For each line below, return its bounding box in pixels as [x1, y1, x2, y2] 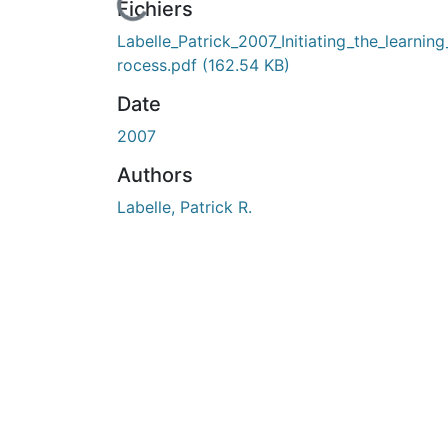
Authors [117, 162, 193, 187]
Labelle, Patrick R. [117, 196, 252, 217]
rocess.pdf [117, 54, 202, 75]
